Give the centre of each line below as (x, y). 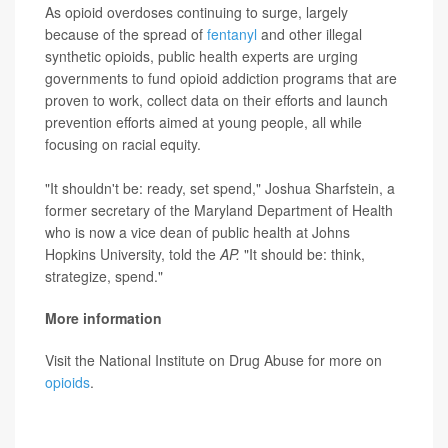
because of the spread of (126, 33)
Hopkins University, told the (132, 253)
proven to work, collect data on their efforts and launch (216, 99)
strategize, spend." (104, 275)
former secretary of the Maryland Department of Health (219, 209)
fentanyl (232, 33)
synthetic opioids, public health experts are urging (201, 55)
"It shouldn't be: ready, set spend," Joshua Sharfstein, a (220, 187)
